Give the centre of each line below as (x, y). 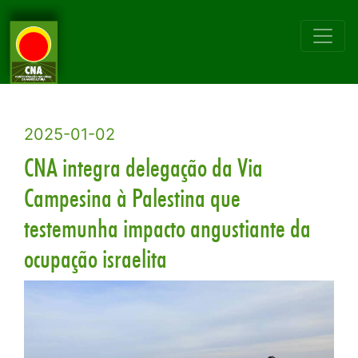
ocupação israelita (95, 259)
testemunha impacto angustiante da (167, 228)
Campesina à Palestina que (132, 198)
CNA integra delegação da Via (143, 167)
